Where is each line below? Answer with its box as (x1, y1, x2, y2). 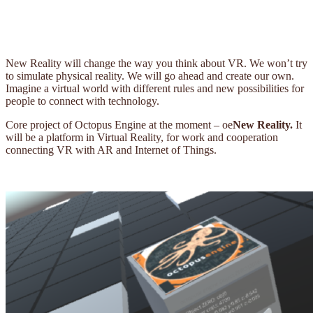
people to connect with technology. (6, 94, 159, 107)
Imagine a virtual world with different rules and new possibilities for (6, 82, 304, 94)
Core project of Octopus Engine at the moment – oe (6, 118, 233, 131)
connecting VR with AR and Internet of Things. (6, 143, 217, 156)
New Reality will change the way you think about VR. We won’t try (6, 57, 307, 69)
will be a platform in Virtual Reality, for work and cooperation (6, 131, 278, 143)
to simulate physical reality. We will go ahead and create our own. (6, 69, 294, 82)
